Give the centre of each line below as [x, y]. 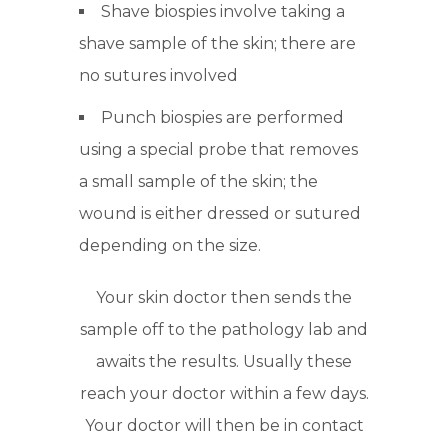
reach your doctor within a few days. [224, 394]
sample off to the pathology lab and [224, 330]
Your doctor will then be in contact [224, 426]
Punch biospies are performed [222, 118]
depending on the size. [170, 246]
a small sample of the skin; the [198, 182]
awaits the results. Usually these [224, 362]
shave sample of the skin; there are [217, 44]
